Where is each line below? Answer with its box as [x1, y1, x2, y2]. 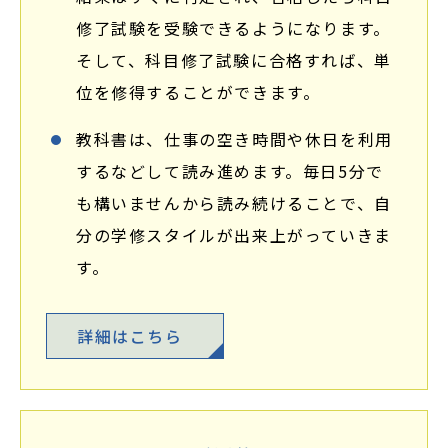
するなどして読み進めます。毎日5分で [76, 159, 384, 183]
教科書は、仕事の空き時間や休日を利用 [76, 127, 393, 151]
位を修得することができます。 [76, 80, 321, 104]
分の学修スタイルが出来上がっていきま [76, 223, 392, 247]
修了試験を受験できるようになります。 [76, 16, 391, 40]
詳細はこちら [77, 324, 183, 348]
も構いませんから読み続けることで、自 [76, 191, 392, 215]
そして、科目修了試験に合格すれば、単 [76, 48, 392, 72]
